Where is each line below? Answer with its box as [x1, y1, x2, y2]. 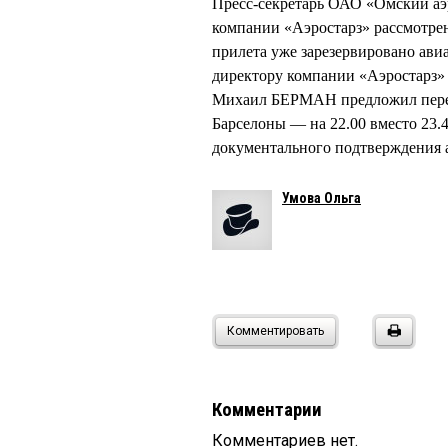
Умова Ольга [282, 190, 361, 206]
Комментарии [212, 399, 322, 421]
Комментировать [227, 324, 324, 338]
